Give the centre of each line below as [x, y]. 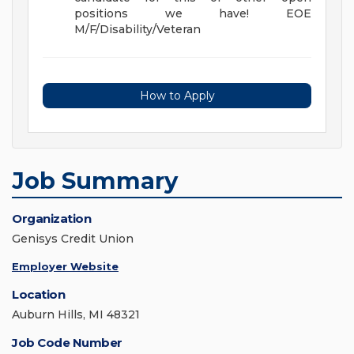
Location [38, 295]
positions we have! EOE [193, 14]
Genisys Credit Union [73, 239]
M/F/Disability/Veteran [137, 30]
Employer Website [65, 267]
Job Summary [95, 181]
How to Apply [177, 96]
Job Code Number [67, 343]
